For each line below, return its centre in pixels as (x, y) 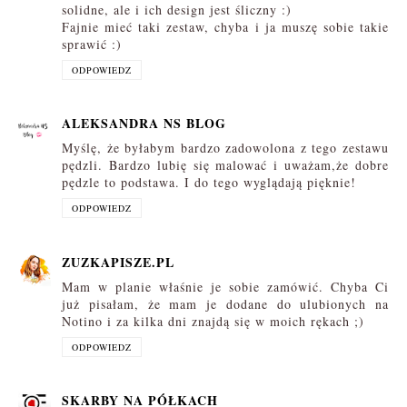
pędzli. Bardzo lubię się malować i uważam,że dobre (225, 165)
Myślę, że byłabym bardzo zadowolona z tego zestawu (225, 148)
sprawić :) (92, 44)
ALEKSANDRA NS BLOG (144, 124)
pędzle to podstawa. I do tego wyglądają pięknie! (209, 183)
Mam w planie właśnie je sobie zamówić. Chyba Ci (225, 286)
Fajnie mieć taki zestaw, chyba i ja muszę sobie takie (225, 26)
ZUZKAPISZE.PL (118, 262)
